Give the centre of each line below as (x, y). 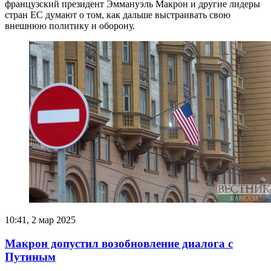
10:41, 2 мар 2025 (40, 220)
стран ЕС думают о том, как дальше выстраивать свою (118, 15)
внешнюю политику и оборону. (70, 26)
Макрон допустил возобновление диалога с (119, 243)
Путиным (30, 256)
